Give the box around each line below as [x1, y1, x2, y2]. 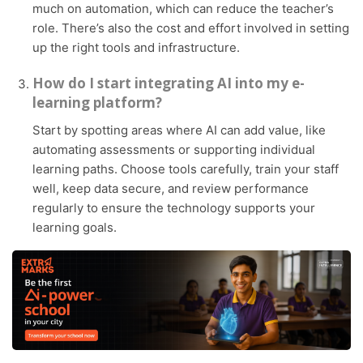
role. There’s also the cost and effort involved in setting [32, 20, 349, 36]
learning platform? [32, 93, 162, 113]
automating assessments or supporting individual [32, 142, 315, 158]
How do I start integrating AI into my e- [32, 74, 305, 93]
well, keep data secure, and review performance [32, 181, 309, 197]
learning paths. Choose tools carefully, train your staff [32, 161, 339, 177]
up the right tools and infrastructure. [32, 40, 240, 56]
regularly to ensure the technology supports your [32, 200, 315, 216]
